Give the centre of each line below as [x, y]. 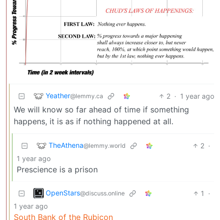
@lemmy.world [105, 145]
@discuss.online [102, 193]
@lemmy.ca [87, 96]
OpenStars [63, 192]
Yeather [58, 95]
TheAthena [66, 145]
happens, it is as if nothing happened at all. [94, 121]
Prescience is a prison [57, 169]
